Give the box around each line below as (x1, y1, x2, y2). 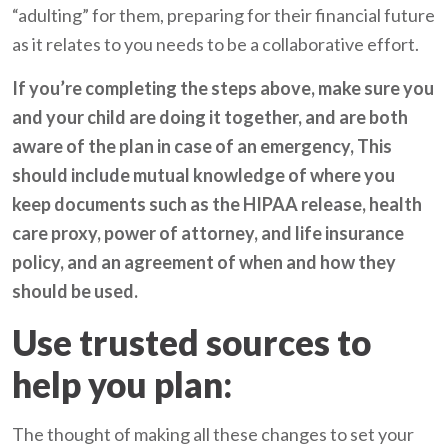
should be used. (12, 279, 139, 302)
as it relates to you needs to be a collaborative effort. (12, 32, 420, 55)
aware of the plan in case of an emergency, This (12, 134, 393, 157)
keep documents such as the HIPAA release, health (12, 192, 423, 215)
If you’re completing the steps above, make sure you (12, 76, 435, 99)
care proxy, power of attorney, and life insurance (12, 221, 405, 244)
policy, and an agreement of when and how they (12, 250, 397, 273)
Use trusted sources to (12, 320, 372, 363)
